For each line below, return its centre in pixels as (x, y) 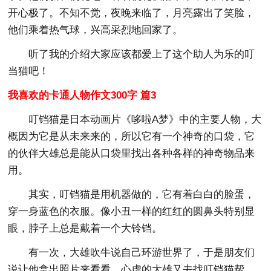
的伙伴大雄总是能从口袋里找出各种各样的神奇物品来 (132, 153)
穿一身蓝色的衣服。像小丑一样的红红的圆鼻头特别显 (132, 211)
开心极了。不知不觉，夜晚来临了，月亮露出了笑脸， (132, 13)
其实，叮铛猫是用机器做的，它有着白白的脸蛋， (142, 194)
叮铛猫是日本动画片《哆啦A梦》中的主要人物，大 (145, 119)
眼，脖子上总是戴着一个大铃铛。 (85, 228)
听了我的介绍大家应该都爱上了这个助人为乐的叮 (142, 54)
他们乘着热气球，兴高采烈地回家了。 (96, 30)
